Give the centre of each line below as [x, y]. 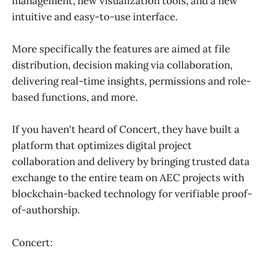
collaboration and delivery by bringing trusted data [131, 162]
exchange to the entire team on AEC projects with [128, 178]
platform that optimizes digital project [102, 146]
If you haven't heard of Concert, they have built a [126, 130]
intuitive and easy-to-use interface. [95, 17]
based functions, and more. [75, 97]
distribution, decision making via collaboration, [122, 65]
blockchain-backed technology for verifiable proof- [132, 194]
